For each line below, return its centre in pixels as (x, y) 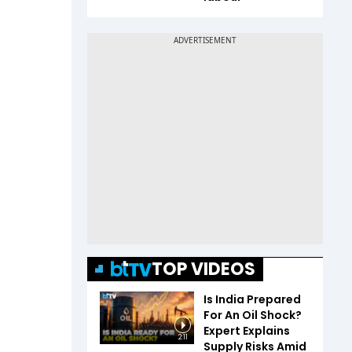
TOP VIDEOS (203, 269)
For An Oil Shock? (253, 315)
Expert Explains (247, 330)
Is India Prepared (252, 299)
